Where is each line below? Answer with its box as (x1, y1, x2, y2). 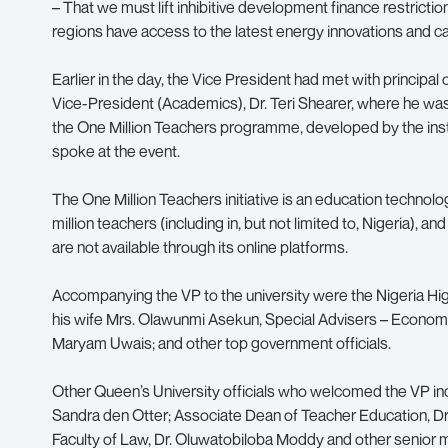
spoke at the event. (52, 141, 180, 161)
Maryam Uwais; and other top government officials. (52, 333, 391, 353)
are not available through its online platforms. (52, 237, 348, 257)
